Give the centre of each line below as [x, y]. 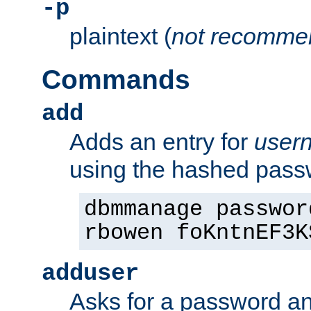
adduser [90, 273]
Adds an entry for [162, 141]
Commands [116, 79]
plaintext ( [120, 36]
